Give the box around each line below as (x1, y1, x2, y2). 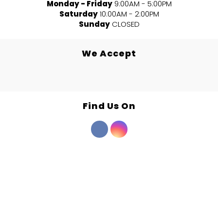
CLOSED (111, 18, 140, 29)
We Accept (82, 47, 136, 59)
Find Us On (82, 99, 136, 112)
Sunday (78, 18, 110, 29)
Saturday (59, 8, 98, 19)
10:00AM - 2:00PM (99, 8, 159, 19)
